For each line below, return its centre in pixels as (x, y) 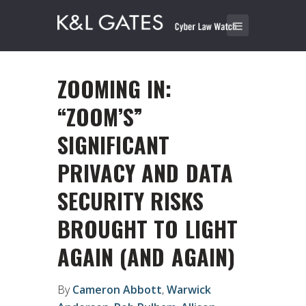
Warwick (189, 289)
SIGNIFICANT (113, 145)
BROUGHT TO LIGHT (148, 229)
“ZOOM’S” (100, 117)
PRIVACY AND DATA (145, 173)
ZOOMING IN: (115, 89)
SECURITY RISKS (131, 201)
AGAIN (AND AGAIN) (146, 257)
